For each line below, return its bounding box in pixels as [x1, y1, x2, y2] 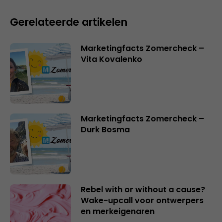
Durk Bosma [80, 124, 130, 136]
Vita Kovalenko [80, 53, 142, 65]
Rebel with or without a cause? [80, 183, 205, 195]
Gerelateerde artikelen [10, 14, 127, 29]
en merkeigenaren [80, 205, 155, 217]
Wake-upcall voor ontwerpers [80, 194, 204, 206]
